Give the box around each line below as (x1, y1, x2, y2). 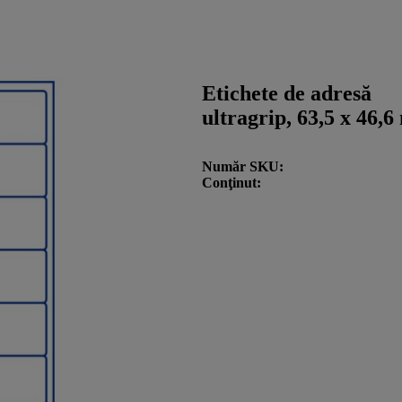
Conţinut (202, 174, 257, 190)
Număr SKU (202, 158, 279, 174)
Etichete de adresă (202, 81, 371, 105)
